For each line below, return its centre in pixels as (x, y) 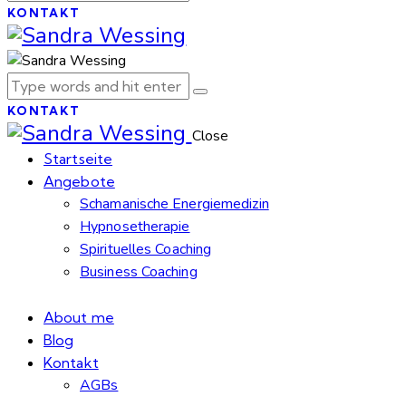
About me (79, 317)
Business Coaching (139, 271)
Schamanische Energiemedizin (174, 203)
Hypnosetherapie (135, 226)
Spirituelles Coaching (146, 249)
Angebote (79, 181)
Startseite (78, 158)
